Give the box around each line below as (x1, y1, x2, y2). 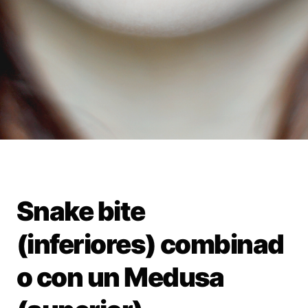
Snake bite (16, 195, 145, 227)
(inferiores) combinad (16, 228, 284, 260)
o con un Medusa (16, 261, 224, 293)
